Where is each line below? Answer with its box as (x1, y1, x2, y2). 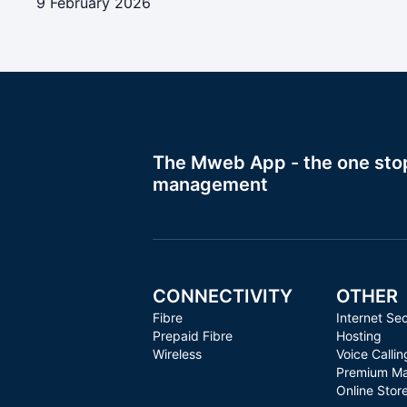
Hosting (335, 328, 382, 343)
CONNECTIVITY (153, 285, 293, 307)
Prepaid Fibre (153, 328, 233, 343)
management (153, 174, 268, 195)
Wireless (153, 346, 202, 362)
